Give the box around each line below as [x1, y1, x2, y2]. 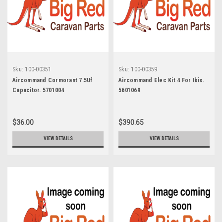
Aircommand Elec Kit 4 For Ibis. [118, 76, 204, 84]
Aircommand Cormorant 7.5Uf [12, 76, 93, 84]
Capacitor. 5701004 [12, 86, 64, 94]
